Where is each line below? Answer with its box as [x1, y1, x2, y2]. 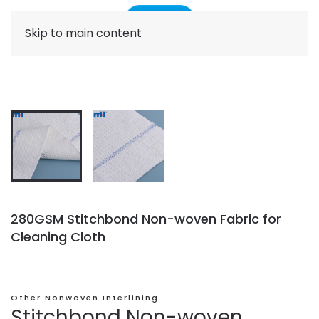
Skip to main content [25, 25, 142, 41]
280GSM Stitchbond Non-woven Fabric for [11, 210, 281, 228]
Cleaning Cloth [11, 228, 105, 246]
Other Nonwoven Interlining [11, 292, 159, 303]
